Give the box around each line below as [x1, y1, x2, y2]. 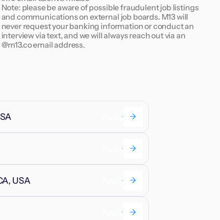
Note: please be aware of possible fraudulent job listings [1, 2, 199, 12]
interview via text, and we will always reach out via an [1, 30, 186, 40]
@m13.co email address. [1, 39, 85, 50]
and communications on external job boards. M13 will [1, 11, 189, 22]
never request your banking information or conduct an [1, 21, 194, 31]
